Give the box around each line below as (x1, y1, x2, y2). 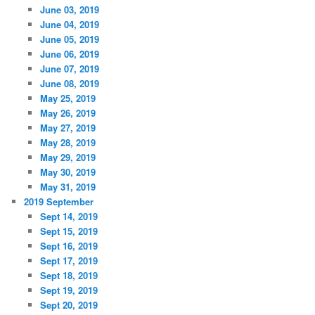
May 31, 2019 (39, 180, 96, 194)
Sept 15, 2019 (39, 224, 98, 238)
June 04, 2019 (39, 18, 99, 32)
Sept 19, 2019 (39, 283, 98, 297)
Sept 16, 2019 (39, 239, 98, 253)
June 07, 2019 (39, 62, 99, 76)
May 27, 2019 (39, 121, 96, 135)
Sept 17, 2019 (39, 254, 98, 268)
